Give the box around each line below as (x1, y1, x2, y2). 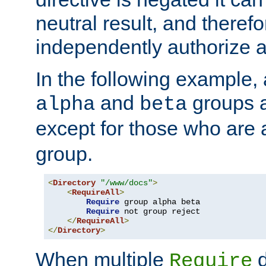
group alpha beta (119, 197, 200, 207)
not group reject (119, 207, 200, 217)
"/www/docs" (100, 178, 153, 188)
